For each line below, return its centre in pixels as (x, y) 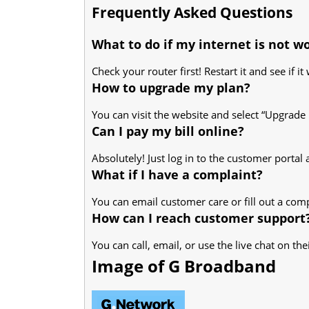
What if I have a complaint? (177, 174)
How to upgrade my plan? (171, 87)
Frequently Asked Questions (192, 12)
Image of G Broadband (184, 266)
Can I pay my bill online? (168, 131)
